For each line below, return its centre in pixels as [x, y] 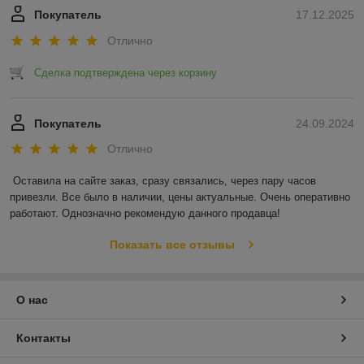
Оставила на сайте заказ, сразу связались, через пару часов [165, 181]
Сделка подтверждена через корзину [126, 72]
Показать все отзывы [172, 245]
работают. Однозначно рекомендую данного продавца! [145, 214]
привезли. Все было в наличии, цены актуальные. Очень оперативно [180, 197]
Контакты [43, 338]
